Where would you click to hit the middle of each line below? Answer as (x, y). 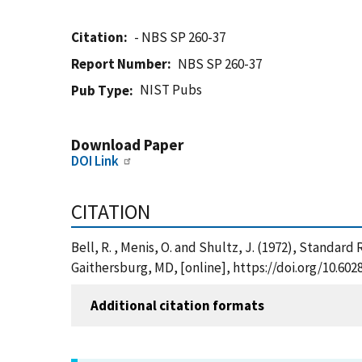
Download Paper (127, 145)
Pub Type (100, 90)
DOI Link (95, 161)
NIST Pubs (171, 90)
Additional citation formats (177, 305)
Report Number (119, 64)
